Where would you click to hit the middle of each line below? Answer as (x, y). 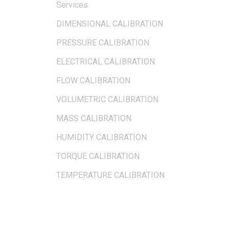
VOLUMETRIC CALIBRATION (107, 99)
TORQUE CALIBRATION (98, 156)
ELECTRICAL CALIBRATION (106, 61)
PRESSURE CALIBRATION (103, 42)
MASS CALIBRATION (94, 118)
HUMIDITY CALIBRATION (101, 137)
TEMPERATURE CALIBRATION (110, 175)
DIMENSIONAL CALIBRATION (110, 24)
